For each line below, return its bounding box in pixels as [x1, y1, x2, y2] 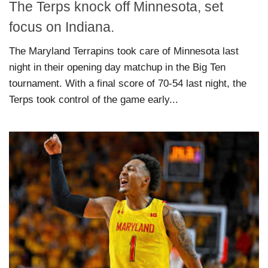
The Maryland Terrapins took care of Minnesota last [9, 45, 239, 57]
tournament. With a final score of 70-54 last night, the [9, 78, 246, 90]
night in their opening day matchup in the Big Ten [9, 62, 226, 74]
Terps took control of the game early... [9, 94, 178, 106]
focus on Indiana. [9, 19, 114, 35]
